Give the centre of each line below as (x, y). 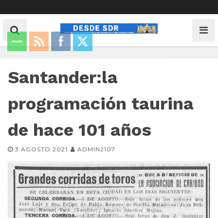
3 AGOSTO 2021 (41, 149)
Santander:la (63, 77)
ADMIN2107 (96, 149)
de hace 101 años (80, 130)
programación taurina (101, 104)
